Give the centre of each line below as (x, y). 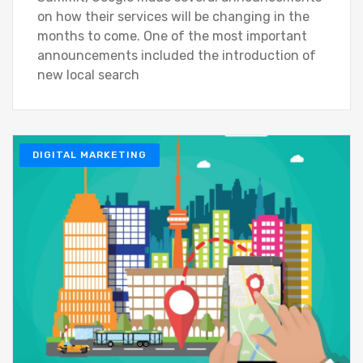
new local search (88, 75)
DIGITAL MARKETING (90, 155)
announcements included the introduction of (177, 56)
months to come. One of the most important (172, 36)
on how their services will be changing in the (173, 17)
